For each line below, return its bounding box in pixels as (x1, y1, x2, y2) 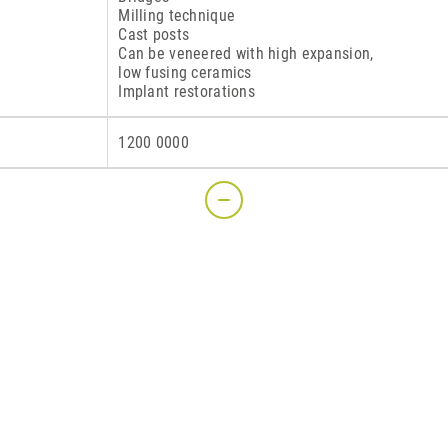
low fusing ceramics (118, 63, 252, 82)
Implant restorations (118, 82, 255, 101)
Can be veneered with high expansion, (118, 44, 374, 63)
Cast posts (118, 25, 190, 44)
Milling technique (118, 6, 236, 25)
